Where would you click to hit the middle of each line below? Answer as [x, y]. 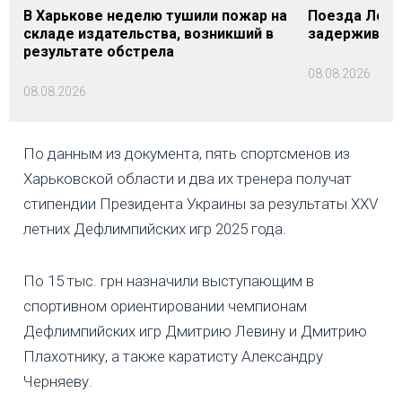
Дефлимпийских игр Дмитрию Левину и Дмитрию [195, 332]
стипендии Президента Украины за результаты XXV [201, 204]
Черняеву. [58, 382]
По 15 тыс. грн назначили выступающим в [169, 281]
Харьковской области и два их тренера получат [188, 179]
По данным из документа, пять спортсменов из [187, 154]
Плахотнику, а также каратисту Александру [173, 357]
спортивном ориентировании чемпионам [165, 306]
